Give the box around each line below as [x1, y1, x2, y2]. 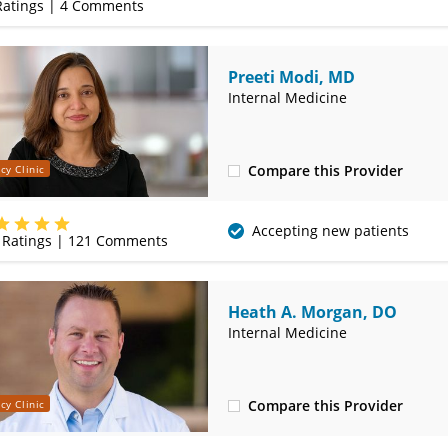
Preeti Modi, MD [227, 66, 355, 88]
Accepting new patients [251, 221, 409, 240]
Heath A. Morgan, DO [227, 301, 397, 323]
